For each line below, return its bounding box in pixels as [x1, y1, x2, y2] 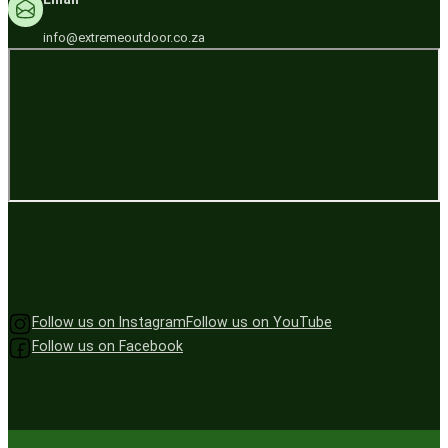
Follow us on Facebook [32, 338, 183, 355]
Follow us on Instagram [32, 314, 186, 331]
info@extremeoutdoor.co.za [43, 29, 206, 45]
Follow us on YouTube [186, 314, 332, 331]
